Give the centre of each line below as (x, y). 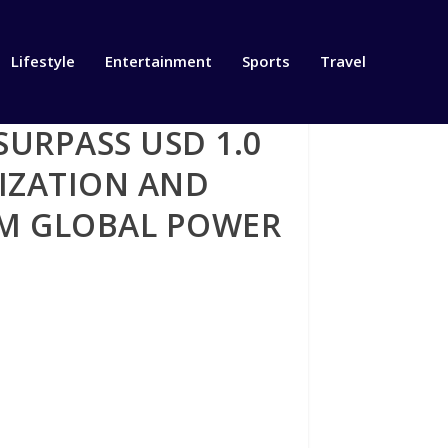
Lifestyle (42, 61)
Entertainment (158, 61)
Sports (265, 61)
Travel (342, 61)
